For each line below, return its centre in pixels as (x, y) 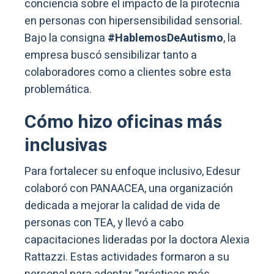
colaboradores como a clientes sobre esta (128, 73)
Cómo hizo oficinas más (123, 123)
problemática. (58, 90)
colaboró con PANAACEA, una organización (129, 189)
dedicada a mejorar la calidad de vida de (122, 206)
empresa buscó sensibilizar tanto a (111, 56)
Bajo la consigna (66, 39)
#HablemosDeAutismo (165, 39)
